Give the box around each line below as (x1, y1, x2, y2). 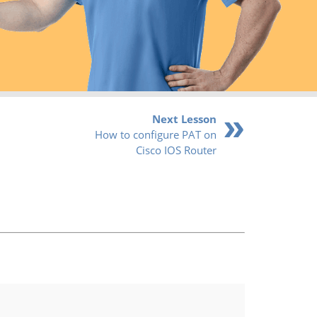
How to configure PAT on (95, 127, 217, 142)
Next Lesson (152, 111, 217, 126)
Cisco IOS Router (136, 142, 217, 157)
